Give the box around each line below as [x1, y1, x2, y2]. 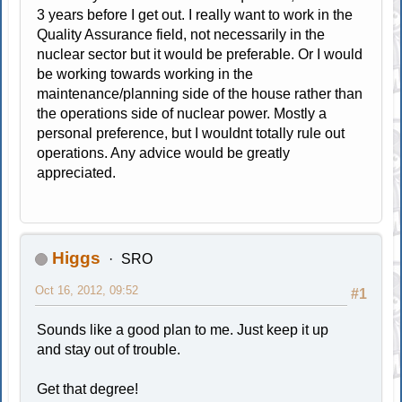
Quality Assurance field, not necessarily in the [37, 26, 326, 42]
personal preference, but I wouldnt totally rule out [37, 125, 345, 141]
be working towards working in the [37, 66, 254, 82]
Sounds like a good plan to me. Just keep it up [37, 321, 329, 337]
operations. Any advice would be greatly [37, 144, 291, 161]
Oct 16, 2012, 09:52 [35, 283, 139, 297]
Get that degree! [37, 380, 139, 397]
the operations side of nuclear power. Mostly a [37, 105, 328, 121]
